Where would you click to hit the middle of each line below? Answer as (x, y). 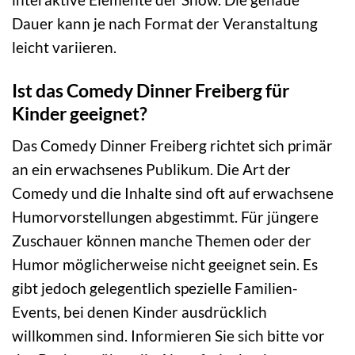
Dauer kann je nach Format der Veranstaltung (165, 23)
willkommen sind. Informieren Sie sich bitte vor (168, 336)
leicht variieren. (64, 47)
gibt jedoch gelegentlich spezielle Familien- (155, 288)
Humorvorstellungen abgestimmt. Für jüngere (165, 217)
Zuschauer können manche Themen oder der (162, 241)
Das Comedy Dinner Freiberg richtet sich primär (172, 146)
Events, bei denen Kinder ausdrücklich (139, 312)
